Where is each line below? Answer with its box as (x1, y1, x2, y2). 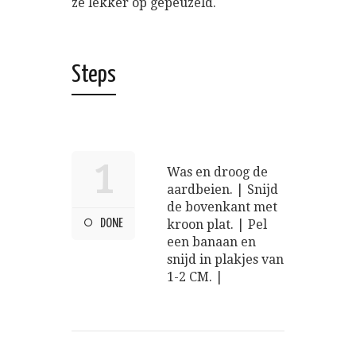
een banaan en (167, 234, 256, 250)
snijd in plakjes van (167, 252, 284, 268)
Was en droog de (167, 164, 268, 180)
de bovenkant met (167, 199, 277, 215)
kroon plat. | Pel (167, 217, 267, 233)
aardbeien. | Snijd (167, 182, 278, 198)
